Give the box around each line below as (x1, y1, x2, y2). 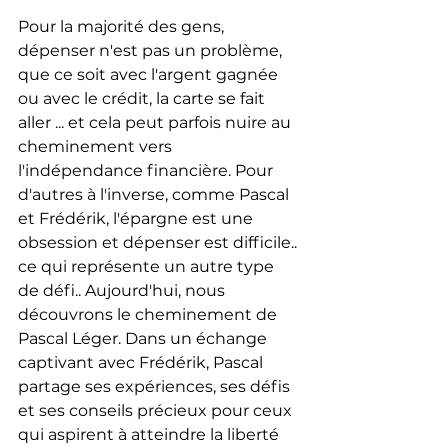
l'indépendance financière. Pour (18, 160, 277, 180)
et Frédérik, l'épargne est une (18, 208, 257, 228)
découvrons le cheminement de (18, 304, 281, 324)
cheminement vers (18, 136, 176, 156)
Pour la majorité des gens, (18, 16, 228, 36)
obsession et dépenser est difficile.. (18, 232, 301, 252)
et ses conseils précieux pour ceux (18, 400, 296, 420)
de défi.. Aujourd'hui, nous (18, 280, 229, 300)
